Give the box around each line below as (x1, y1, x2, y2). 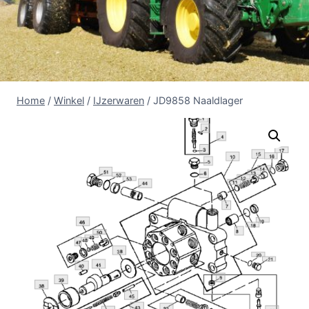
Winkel (54, 94, 84, 106)
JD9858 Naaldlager (153, 94, 243, 106)
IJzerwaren (93, 94, 144, 106)
